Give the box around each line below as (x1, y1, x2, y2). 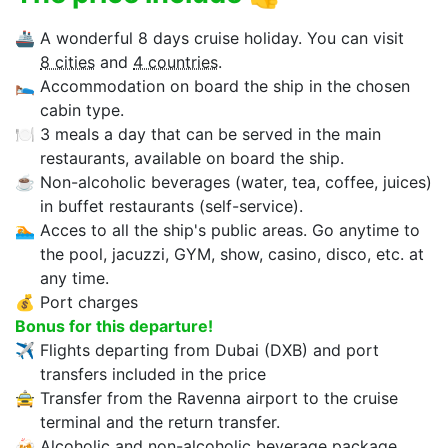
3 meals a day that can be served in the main (40, 124, 381, 145)
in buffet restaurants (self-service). (40, 196, 303, 217)
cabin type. (40, 100, 124, 121)
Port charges (40, 292, 138, 313)
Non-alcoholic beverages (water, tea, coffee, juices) (40, 172, 432, 193)
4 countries (133, 52, 218, 73)
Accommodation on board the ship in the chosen (40, 76, 410, 97)
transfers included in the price (40, 364, 266, 385)
